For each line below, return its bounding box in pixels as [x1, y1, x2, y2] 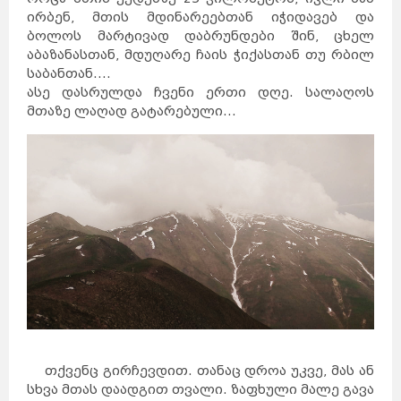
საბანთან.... [27, 66, 111, 82]
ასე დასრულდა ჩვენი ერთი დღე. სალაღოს [27, 85, 374, 101]
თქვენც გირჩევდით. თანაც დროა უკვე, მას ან [27, 363, 374, 380]
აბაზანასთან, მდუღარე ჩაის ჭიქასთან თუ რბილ [27, 47, 374, 64]
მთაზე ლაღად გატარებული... [27, 104, 244, 120]
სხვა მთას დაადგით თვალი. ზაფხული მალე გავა [27, 382, 374, 398]
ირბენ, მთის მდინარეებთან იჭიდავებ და [27, 10, 374, 26]
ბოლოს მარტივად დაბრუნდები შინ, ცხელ [27, 29, 374, 45]
